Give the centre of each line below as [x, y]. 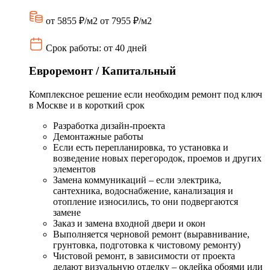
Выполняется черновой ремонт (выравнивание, [151, 234]
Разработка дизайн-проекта [109, 126]
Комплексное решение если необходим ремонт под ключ [146, 95]
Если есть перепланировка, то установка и [141, 148]
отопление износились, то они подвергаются [146, 202]
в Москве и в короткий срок [87, 105]
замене [67, 213]
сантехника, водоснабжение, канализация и [143, 191]
